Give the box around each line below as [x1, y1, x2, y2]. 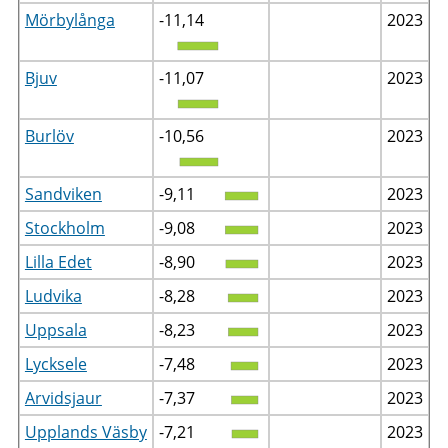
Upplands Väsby [24, 420, 147, 443]
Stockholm [24, 216, 105, 239]
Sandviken [24, 182, 102, 205]
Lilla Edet [24, 250, 92, 273]
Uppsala [24, 318, 87, 341]
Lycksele [24, 352, 87, 375]
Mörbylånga [24, 8, 115, 31]
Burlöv [24, 124, 74, 147]
